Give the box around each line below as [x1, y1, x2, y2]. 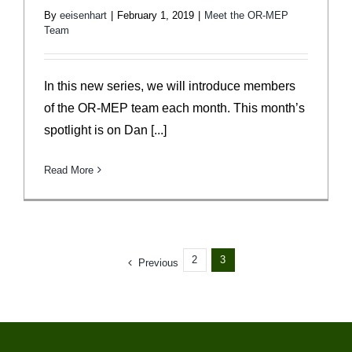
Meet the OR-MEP [204, 9, 288, 21]
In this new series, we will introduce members [44, 79, 295, 93]
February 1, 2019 [117, 9, 194, 21]
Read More [44, 163, 93, 176]
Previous [137, 257, 178, 269]
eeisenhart [60, 9, 107, 21]
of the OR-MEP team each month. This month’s [44, 101, 305, 115]
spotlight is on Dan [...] [44, 123, 167, 137]
